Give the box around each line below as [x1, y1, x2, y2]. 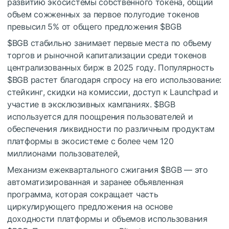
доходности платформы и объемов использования [7, 214, 208, 224]
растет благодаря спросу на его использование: [28, 75, 222, 85]
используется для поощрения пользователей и [7, 111, 193, 122]
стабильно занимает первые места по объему [28, 38, 212, 48]
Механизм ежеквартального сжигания [7, 165, 161, 175]
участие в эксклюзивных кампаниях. [7, 99, 154, 109]
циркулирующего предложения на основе [7, 201, 173, 212]
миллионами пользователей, [7, 148, 120, 158]
